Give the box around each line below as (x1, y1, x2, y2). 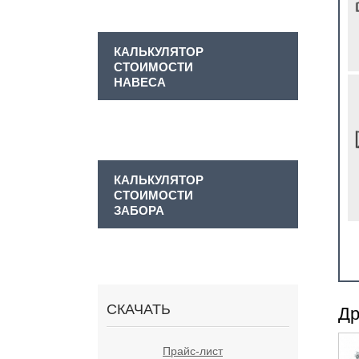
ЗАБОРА (114, 203, 164, 217)
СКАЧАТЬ (107, 301, 171, 317)
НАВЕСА (114, 75, 166, 89)
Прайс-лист (163, 344, 223, 357)
